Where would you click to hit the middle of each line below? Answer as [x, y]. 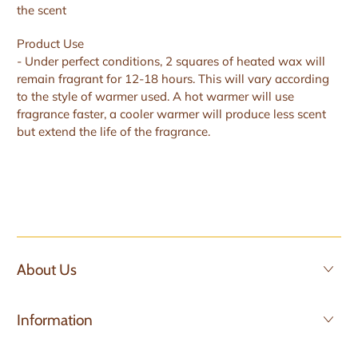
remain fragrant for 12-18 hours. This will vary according [173, 79]
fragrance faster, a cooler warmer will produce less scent [172, 114]
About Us [47, 270]
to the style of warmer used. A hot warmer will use [156, 97]
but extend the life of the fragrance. [114, 132]
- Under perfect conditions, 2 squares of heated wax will [171, 62]
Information [55, 320]
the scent [42, 10]
